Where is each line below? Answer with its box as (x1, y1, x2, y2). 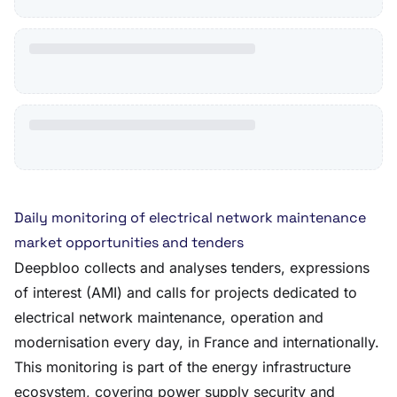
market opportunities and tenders (14, 233, 244, 252)
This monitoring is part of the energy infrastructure (14, 358, 351, 376)
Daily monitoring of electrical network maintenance (14, 208, 366, 227)
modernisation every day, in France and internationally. (14, 333, 379, 351)
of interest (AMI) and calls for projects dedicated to (14, 284, 357, 301)
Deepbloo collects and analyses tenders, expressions (14, 259, 370, 276)
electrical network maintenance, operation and (14, 308, 323, 326)
